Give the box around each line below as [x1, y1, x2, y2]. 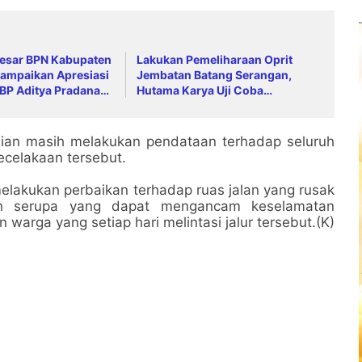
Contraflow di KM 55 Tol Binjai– [137, 98, 309, 112]
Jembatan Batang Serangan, [137, 67, 293, 82]
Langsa [137, 113, 178, 128]
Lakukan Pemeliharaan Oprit [137, 52, 293, 66]
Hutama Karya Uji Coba [137, 82, 264, 97]
